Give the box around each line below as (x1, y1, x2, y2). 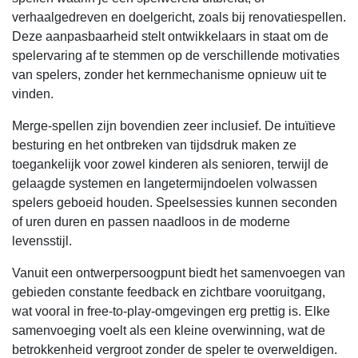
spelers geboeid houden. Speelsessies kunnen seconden (12, 196, 337, 209)
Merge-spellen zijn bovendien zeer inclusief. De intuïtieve (12, 119, 336, 133)
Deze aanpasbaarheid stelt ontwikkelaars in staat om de (12, 30, 328, 43)
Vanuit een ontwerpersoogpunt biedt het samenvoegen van (12, 266, 345, 280)
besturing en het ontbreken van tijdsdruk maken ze (12, 138, 296, 152)
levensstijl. (12, 234, 72, 248)
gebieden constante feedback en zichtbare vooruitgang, (12, 285, 325, 299)
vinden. (12, 87, 54, 101)
